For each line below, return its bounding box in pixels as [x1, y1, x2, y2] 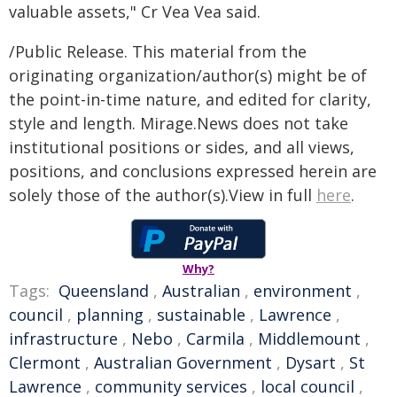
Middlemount [258, 328, 361, 349]
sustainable [157, 304, 245, 325]
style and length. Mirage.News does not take [9, 113, 348, 134]
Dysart [285, 352, 336, 373]
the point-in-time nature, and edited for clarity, [9, 89, 371, 110]
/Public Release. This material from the [9, 41, 307, 62]
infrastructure [9, 328, 118, 349]
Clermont [9, 352, 81, 373]
